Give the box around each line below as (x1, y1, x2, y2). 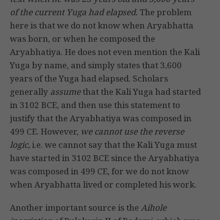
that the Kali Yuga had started (81, 86, 201, 98)
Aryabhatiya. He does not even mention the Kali (10, 46, 200, 58)
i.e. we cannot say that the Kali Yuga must (30, 139, 197, 151)
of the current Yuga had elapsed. (10, 6, 139, 18)
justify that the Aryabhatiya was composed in (10, 112, 192, 124)
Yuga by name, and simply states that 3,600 (10, 59, 182, 71)
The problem (139, 6, 192, 18)
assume (50, 86, 81, 98)
